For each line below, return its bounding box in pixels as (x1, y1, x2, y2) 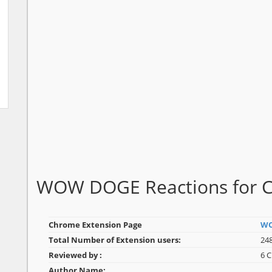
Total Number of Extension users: (49, 234, 181, 246)
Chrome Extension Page (49, 219, 142, 231)
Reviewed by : (49, 250, 102, 261)
